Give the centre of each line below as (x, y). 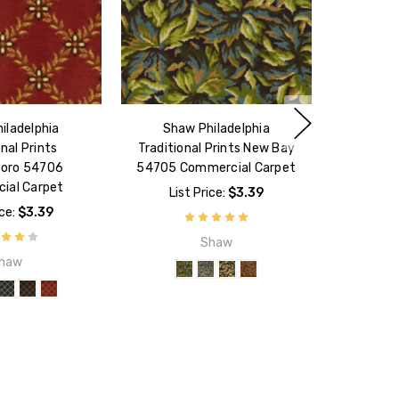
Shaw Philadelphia (216, 129)
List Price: (198, 193)
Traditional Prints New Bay (216, 149)
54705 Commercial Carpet (216, 168)
